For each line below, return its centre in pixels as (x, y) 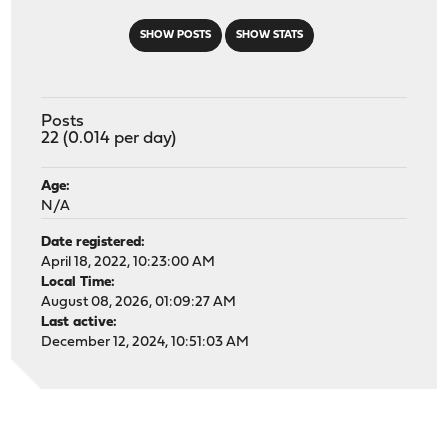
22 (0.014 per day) (109, 138)
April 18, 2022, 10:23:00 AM (128, 262)
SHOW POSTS (175, 35)
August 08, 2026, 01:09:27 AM (139, 302)
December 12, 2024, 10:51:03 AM (145, 342)
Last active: (79, 322)
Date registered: (93, 242)
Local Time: (78, 282)
